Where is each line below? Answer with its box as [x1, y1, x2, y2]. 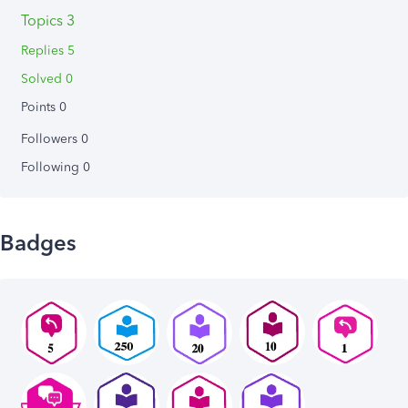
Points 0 [21, 99, 66, 115]
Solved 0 [21, 71, 73, 87]
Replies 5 [21, 43, 75, 58]
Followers [21, 131, 81, 147]
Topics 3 [21, 12, 75, 29]
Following [21, 159, 83, 175]
